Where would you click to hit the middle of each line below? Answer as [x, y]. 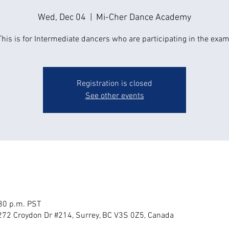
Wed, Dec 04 [62, 18]
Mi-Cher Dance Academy [144, 18]
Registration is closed [114, 84]
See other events [114, 96]
